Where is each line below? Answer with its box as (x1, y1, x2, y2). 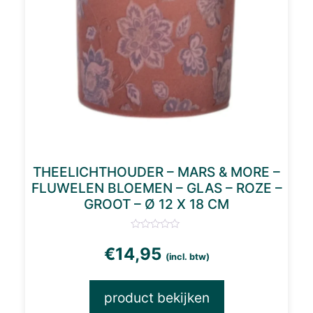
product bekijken (103, 289, 210, 306)
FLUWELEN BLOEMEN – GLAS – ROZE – (31, 179, 282, 196)
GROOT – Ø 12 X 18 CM (84, 195, 229, 212)
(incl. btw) (165, 251, 210, 262)
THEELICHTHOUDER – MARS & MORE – (33, 163, 280, 180)
